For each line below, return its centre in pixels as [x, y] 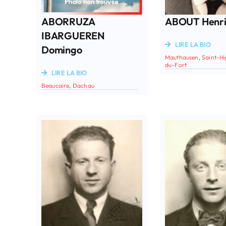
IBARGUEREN [73, 35]
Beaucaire [55, 85]
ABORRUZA [68, 21]
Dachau [83, 85]
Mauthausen [182, 57]
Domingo [62, 49]
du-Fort [176, 65]
